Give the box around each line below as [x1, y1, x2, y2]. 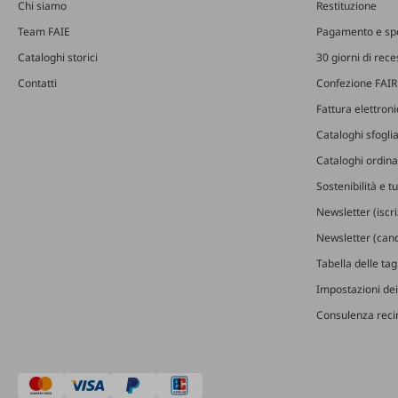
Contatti [18, 76, 57, 92]
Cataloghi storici [18, 50, 98, 66]
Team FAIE [18, 24, 70, 40]
